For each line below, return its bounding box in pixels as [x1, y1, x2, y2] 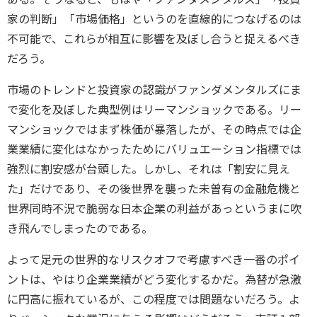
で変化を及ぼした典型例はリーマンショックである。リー [7, 102, 301, 117]
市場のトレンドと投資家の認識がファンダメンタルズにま [7, 82, 301, 98]
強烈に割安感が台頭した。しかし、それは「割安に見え [7, 161, 290, 177]
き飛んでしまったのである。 [7, 221, 153, 236]
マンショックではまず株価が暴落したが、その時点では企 [7, 122, 301, 137]
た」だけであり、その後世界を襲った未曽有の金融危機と [7, 181, 301, 197]
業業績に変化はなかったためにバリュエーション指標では [7, 142, 301, 157]
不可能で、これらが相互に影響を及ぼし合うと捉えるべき [7, 31, 301, 47]
